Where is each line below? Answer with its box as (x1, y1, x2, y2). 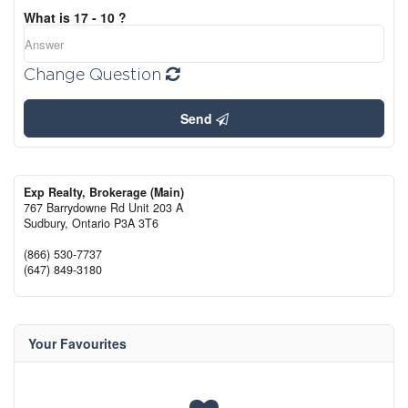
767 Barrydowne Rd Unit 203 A (24, 199, 183, 217)
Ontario (72, 215, 110, 232)
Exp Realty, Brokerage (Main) (24, 184, 184, 201)
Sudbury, (24, 215, 72, 232)
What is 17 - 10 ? (24, 8, 127, 27)
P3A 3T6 (114, 215, 158, 232)
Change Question (24, 65, 166, 85)
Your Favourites (28, 334, 127, 353)
